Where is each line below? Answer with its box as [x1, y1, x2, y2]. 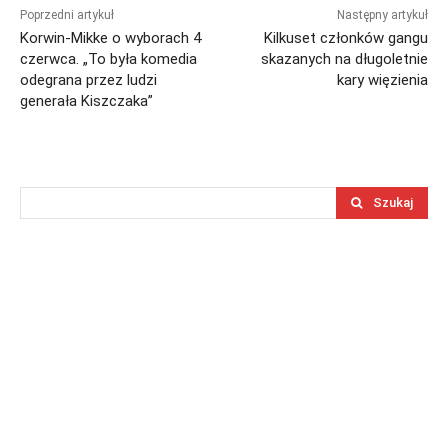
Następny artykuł [336, 8, 428, 23]
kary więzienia [336, 71, 428, 90]
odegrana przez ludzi [20, 71, 157, 90]
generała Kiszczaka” [20, 92, 153, 111]
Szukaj [373, 195, 413, 211]
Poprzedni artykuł [20, 8, 114, 23]
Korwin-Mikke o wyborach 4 [20, 29, 201, 48]
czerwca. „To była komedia [20, 50, 197, 69]
